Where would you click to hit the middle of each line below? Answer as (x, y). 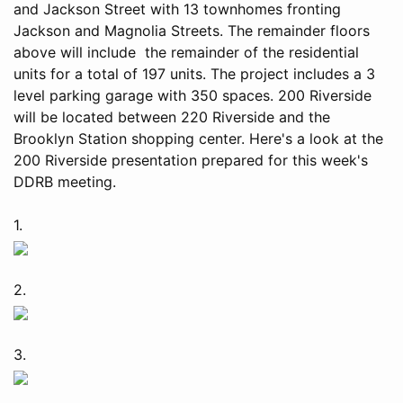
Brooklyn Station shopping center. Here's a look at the (198, 138)
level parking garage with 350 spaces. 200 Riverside (193, 95)
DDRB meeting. (65, 181)
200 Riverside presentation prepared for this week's (191, 160)
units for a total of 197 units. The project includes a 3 (194, 73)
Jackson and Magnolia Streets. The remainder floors (192, 30)
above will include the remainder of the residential (186, 52)
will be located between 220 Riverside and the (172, 116)
